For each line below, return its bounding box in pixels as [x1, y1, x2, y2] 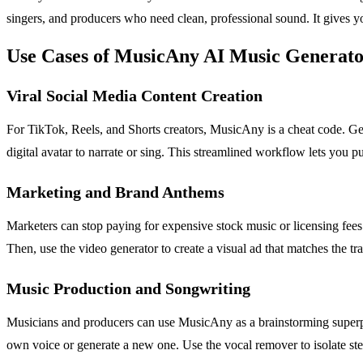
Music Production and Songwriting [6, 280, 250, 298]
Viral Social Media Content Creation [6, 87, 263, 105]
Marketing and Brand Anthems [6, 183, 224, 202]
